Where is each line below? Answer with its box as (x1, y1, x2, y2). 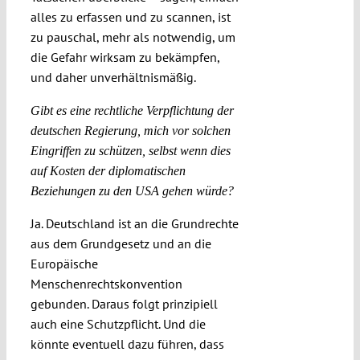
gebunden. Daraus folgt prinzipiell (30, 296, 218, 313)
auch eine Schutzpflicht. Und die (30, 316, 206, 333)
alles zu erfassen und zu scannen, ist (30, 9, 231, 26)
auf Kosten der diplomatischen (30, 164, 186, 178)
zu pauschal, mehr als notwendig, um (30, 29, 235, 46)
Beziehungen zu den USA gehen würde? (30, 184, 234, 198)
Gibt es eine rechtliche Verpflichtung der (30, 104, 234, 118)
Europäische (30, 256, 98, 272)
